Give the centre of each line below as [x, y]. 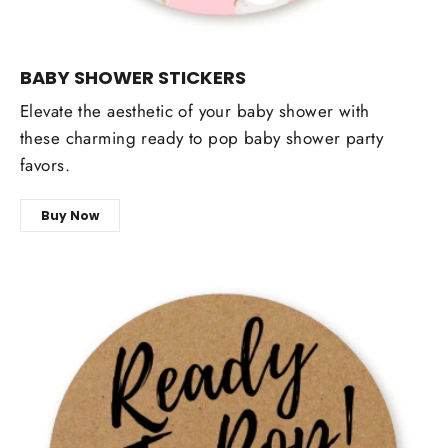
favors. [45, 165]
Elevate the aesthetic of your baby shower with [195, 111]
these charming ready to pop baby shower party [202, 138]
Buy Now [70, 216]
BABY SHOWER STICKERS [133, 78]
